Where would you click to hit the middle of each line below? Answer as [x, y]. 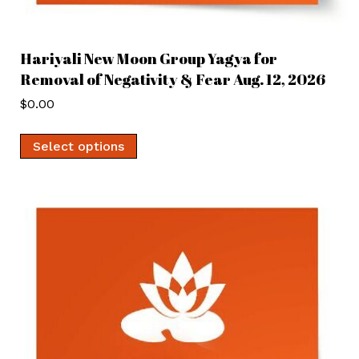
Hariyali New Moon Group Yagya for [149, 58]
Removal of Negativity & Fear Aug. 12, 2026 [173, 79]
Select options [79, 146]
